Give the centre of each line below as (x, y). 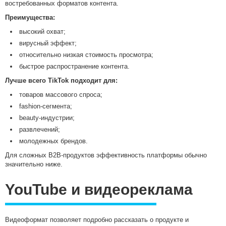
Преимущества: (30, 18)
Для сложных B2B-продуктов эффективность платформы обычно (106, 155)
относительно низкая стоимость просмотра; (86, 55)
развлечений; (40, 130)
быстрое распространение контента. (74, 67)
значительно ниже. (34, 164)
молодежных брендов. (53, 141)
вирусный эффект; (48, 43)
